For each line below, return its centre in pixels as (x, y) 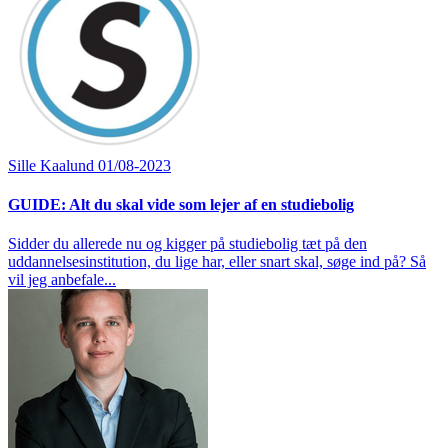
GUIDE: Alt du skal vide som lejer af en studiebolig (181, 204)
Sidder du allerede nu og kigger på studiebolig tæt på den (187, 244)
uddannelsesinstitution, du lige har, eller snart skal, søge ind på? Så (217, 262)
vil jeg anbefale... (62, 280)
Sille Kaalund (53, 165)
